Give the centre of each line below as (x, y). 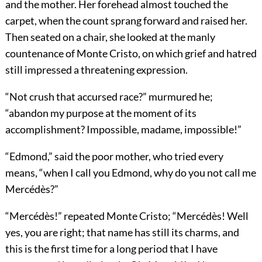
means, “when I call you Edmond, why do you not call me (130, 172)
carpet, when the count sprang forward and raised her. (126, 20)
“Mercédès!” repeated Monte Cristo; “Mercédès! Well (127, 216)
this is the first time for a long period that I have (111, 248)
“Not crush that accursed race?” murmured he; (109, 96)
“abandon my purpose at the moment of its (101, 113)
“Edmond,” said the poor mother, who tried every (114, 156)
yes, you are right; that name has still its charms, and (122, 232)
